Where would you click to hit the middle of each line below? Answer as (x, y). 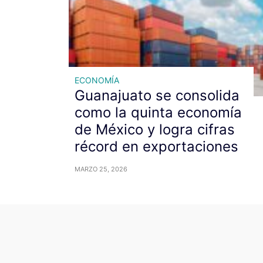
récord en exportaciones (156, 146)
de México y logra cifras (155, 129)
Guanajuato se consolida (157, 95)
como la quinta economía (158, 112)
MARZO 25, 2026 (101, 169)
